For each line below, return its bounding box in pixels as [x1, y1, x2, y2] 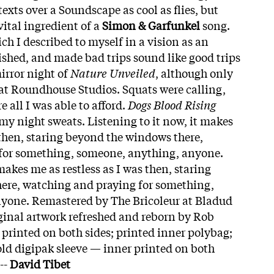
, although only [155, 64, 233, 81]
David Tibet [10, 255, 70, 272]
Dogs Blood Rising [128, 96, 216, 113]
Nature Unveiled [70, 64, 155, 81]
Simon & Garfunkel [102, 17, 200, 33]
